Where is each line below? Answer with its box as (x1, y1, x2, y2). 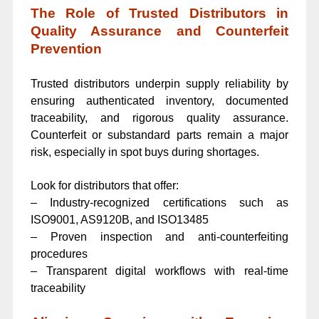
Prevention (30, 41, 102, 56)
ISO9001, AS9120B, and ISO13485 (30, 214, 209, 226)
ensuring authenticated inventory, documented (30, 94, 289, 107)
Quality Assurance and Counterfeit (30, 23, 289, 38)
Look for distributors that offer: (30, 179, 179, 192)
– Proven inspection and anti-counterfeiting (30, 231, 289, 244)
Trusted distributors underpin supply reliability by (30, 77, 289, 90)
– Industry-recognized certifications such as (30, 197, 289, 209)
